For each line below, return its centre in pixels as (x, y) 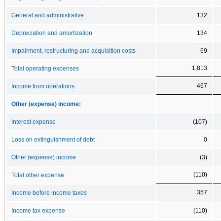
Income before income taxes (49, 193)
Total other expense (38, 175)
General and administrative (48, 15)
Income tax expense (38, 210)
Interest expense (34, 122)
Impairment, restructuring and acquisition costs (74, 51)
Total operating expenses (45, 68)
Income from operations (43, 86)
